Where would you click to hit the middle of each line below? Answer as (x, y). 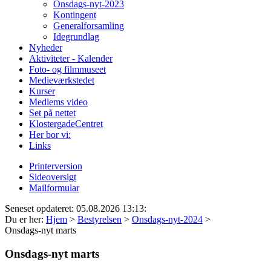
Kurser (42, 91)
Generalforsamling (89, 25)
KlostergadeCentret (66, 123)
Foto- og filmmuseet (67, 69)
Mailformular (54, 188)
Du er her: (25, 219)
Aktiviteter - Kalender (71, 58)
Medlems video (58, 102)
